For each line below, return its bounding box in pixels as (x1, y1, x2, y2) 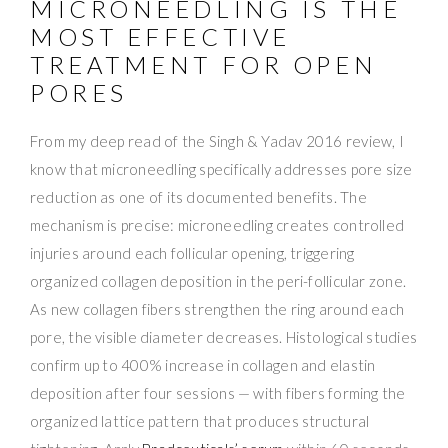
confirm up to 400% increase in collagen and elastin (30, 355, 376, 374)
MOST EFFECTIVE (30, 21, 291, 51)
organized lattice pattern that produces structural (30, 411, 370, 430)
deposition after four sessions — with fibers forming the (30, 383, 406, 402)
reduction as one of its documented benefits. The (30, 187, 367, 206)
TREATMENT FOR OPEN (30, 49, 378, 79)
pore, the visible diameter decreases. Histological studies (30, 327, 418, 346)
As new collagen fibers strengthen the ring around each (30, 299, 405, 318)
